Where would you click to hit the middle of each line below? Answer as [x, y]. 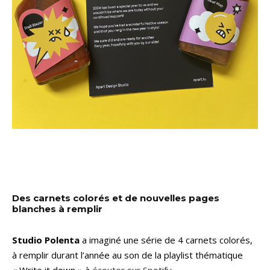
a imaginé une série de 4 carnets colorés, [166, 240]
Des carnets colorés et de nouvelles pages [116, 198]
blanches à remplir [57, 209]
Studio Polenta [46, 240]
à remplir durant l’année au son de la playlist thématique [127, 255]
